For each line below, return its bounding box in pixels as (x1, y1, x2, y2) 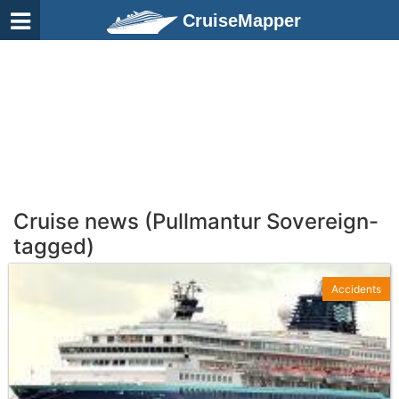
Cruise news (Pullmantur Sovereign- (13, 208, 379, 234)
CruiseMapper (183, 11, 301, 30)
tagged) (13, 233, 94, 259)
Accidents (331, 282, 381, 296)
